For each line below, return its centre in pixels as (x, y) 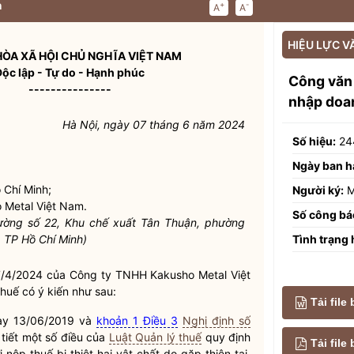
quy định (226, 337)
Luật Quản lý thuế (155, 337)
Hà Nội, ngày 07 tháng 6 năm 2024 (153, 124)
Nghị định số (217, 320)
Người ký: (318, 190)
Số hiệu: (314, 141)
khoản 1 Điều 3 (137, 320)
